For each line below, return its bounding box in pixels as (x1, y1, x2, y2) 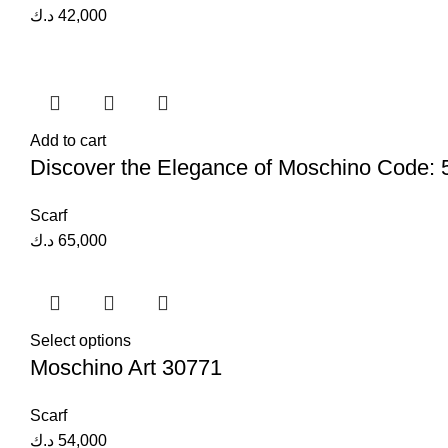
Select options (30, 332, 131, 349)
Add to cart (30, 132, 106, 149)
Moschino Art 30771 (30, 355, 222, 380)
